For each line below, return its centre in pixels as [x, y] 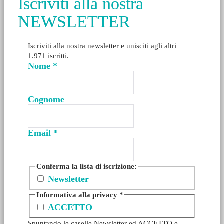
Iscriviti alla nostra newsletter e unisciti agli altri [102, 46]
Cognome [46, 100]
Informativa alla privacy [78, 194]
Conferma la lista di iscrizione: [87, 166]
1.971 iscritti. [48, 56]
